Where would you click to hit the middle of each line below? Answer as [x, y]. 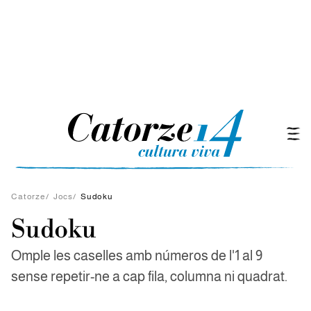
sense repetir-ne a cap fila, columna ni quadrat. [149, 276]
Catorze [28, 196]
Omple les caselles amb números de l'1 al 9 [137, 255]
